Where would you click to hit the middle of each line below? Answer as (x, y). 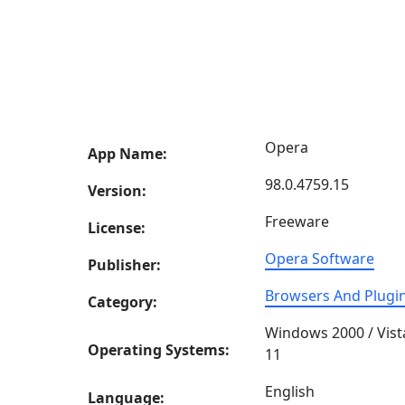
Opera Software (320, 259)
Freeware (297, 221)
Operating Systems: (159, 350)
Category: (122, 302)
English (290, 391)
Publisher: (124, 265)
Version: (117, 191)
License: (117, 228)
